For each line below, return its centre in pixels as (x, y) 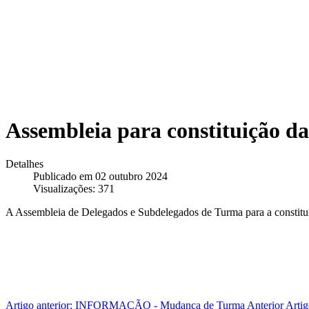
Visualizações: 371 (74, 189)
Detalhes (24, 164)
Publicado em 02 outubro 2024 (100, 177)
